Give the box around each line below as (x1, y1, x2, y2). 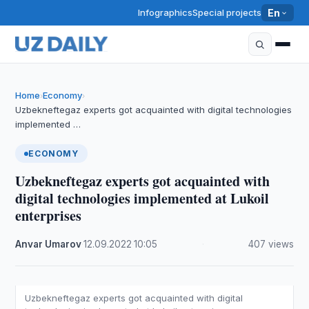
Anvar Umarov (15, 239, 82, 250)
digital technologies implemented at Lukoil (15, 188, 270, 208)
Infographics (138, 7, 193, 18)
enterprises (15, 206, 82, 226)
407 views (248, 239, 294, 250)
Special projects (192, 7, 262, 18)
